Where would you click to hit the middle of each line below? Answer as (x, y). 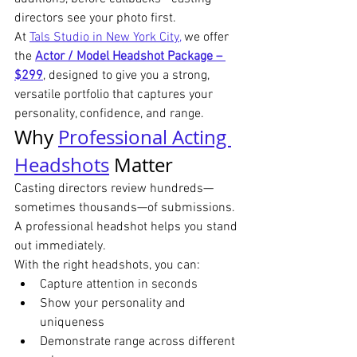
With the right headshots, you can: (107, 266)
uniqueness (72, 323)
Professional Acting (145, 137)
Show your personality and (114, 304)
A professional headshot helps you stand (127, 228)
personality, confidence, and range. (109, 114)
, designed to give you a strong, (128, 76)
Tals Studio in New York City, (105, 38)
